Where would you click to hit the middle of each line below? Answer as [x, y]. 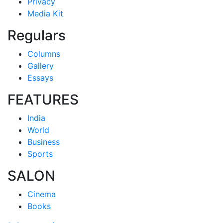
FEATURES [43, 100]
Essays [40, 78]
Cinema [42, 194]
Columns [44, 54]
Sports [40, 154]
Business [44, 142]
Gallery [41, 66]
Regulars [37, 35]
